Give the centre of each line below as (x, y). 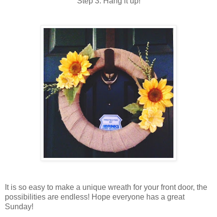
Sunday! (19, 207)
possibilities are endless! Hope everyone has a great (95, 197)
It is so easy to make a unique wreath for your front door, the (106, 187)
